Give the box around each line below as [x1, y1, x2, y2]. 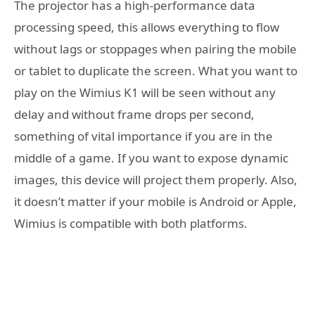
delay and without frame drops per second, [14, 106, 255, 123]
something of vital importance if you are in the [14, 128, 273, 145]
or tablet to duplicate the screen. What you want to [14, 63, 297, 79]
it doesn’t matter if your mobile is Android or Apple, [14, 193, 297, 210]
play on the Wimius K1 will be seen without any [14, 84, 276, 101]
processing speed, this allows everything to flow [14, 19, 279, 36]
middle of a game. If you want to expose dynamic [14, 150, 288, 167]
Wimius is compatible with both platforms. [14, 215, 247, 232]
